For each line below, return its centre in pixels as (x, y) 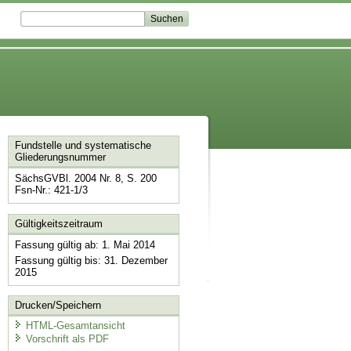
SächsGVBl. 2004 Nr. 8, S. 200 (85, 179)
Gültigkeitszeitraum (58, 223)
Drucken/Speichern (58, 306)
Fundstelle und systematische (83, 146)
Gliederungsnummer (60, 157)
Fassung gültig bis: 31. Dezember (91, 260)
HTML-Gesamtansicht (75, 325)
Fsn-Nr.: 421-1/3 (51, 190)
